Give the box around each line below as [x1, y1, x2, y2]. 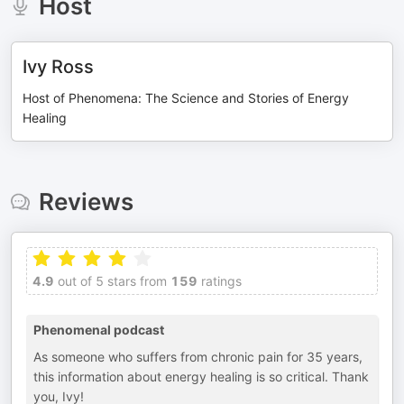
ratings [197, 273, 242, 289]
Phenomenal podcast [33, 322, 164, 337]
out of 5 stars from [54, 273, 167, 289]
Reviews [38, 188, 133, 216]
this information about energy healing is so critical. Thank [33, 369, 369, 384]
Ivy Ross [23, 56, 94, 78]
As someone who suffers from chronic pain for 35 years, [33, 349, 363, 364]
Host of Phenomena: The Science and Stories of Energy [23, 90, 349, 106]
